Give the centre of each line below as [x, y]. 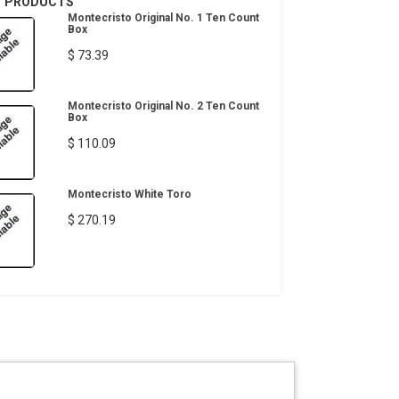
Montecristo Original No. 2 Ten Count [163, 106]
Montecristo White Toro [130, 194]
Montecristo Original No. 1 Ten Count [163, 18]
